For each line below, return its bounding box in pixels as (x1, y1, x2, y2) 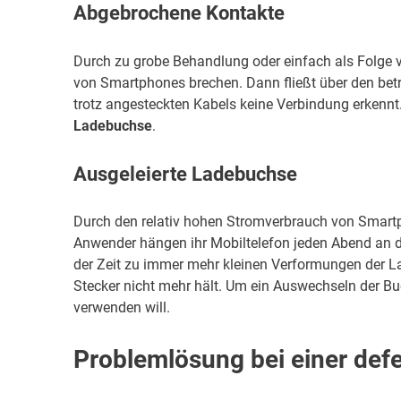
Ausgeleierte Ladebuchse (73, 162, 297, 185)
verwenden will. (73, 299, 170, 317)
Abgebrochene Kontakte (73, 2, 285, 25)
